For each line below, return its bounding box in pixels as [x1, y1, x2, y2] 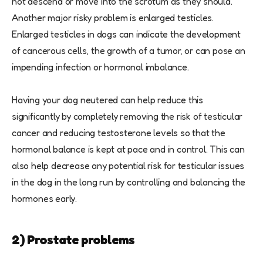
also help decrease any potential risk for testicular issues [12, 159, 245, 171]
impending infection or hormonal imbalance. [12, 60, 189, 73]
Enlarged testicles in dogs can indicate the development [12, 28, 241, 40]
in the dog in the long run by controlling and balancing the [12, 176, 246, 188]
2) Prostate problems [12, 231, 134, 247]
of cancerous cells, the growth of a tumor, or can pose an [12, 44, 245, 56]
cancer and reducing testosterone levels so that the [12, 126, 225, 139]
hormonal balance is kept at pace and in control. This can [12, 143, 245, 155]
